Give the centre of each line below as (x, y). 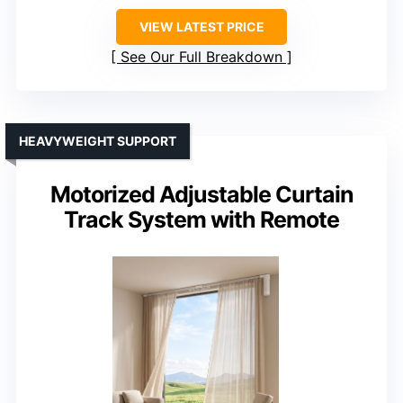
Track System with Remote (201, 219)
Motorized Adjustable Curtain (201, 194)
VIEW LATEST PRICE (201, 27)
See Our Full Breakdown (201, 57)
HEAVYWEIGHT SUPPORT (98, 141)
